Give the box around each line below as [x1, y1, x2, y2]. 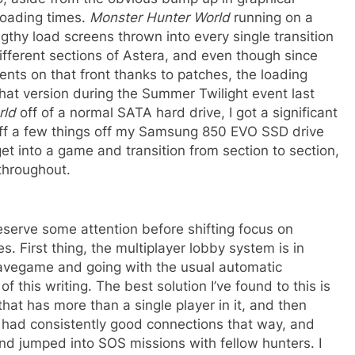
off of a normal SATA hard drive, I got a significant [16, 105, 338, 121]
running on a [230, 10, 313, 26]
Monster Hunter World [90, 10, 230, 26]
